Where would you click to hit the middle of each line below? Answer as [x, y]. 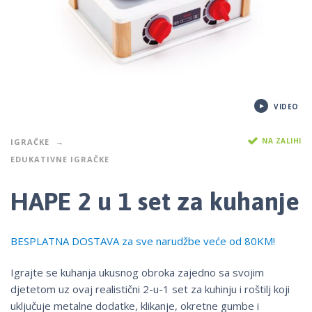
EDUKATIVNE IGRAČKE [60, 159]
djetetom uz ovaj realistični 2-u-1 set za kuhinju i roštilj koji [150, 289]
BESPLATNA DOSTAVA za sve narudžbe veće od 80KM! [143, 241]
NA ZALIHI [282, 140]
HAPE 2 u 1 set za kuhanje [155, 202]
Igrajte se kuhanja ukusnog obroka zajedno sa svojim [137, 273]
